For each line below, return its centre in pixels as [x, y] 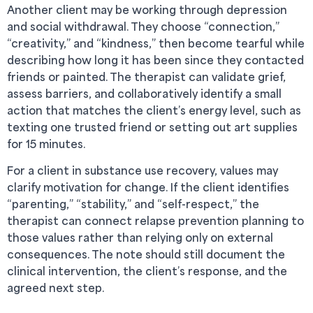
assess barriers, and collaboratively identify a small [144, 93]
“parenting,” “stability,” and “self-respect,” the [133, 204]
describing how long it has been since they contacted [155, 60]
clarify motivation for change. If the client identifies [148, 187]
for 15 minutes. [46, 144]
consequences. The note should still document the [146, 254]
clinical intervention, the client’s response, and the [147, 271]
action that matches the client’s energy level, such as [154, 110]
